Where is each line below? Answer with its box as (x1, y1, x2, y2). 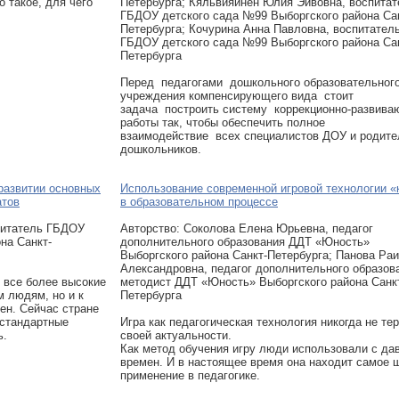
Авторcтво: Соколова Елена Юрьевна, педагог (120, 222, 373, 235)
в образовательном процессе (120, 195, 278, 208)
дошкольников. (120, 142, 201, 156)
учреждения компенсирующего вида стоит (120, 89, 354, 102)
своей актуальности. (120, 329, 232, 342)
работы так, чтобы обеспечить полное (120, 116, 325, 129)
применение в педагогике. (120, 369, 260, 382)
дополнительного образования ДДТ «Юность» (120, 235, 370, 248)
